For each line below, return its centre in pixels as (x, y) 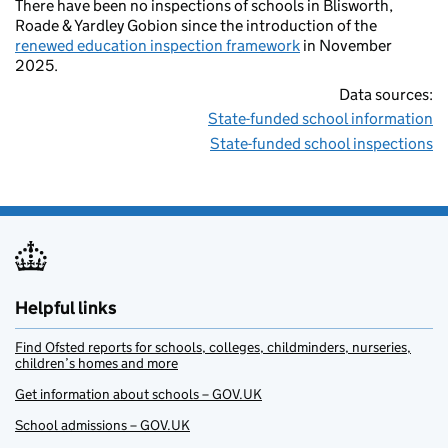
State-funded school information (320, 119)
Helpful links (66, 308)
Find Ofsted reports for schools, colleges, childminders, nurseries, (213, 347)
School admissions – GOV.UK (102, 425)
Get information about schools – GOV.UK (138, 394)
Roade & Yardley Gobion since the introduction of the (196, 26)
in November (346, 46)
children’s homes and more (96, 363)
